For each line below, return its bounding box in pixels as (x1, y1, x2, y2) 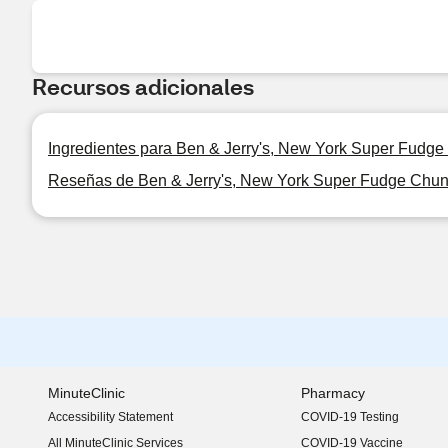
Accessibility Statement (48, 410, 173, 424)
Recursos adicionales (32, 72, 254, 101)
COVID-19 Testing (300, 410, 399, 424)
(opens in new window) (47, 417, 173, 432)
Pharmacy (300, 385, 365, 401)
